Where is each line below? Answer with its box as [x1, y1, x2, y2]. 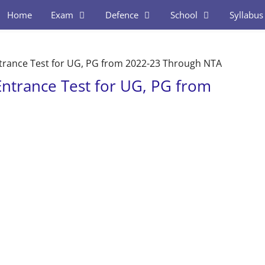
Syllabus [229, 9, 263, 21]
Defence [105, 9, 138, 21]
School [170, 9, 198, 21]
